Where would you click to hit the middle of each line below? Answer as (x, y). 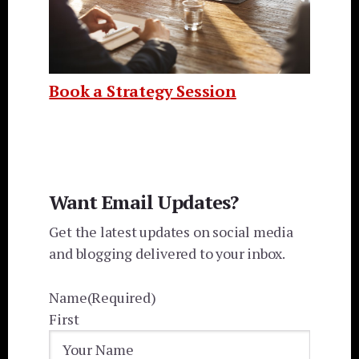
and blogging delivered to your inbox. (167, 254)
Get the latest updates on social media (171, 232)
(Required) (121, 298)
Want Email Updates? (144, 202)
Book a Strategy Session (143, 91)
